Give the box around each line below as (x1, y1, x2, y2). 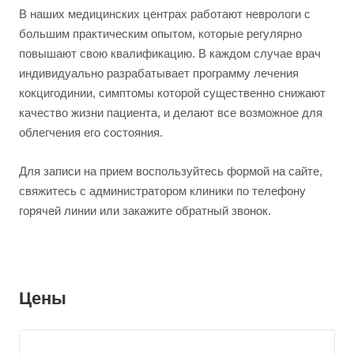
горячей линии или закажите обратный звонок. (19, 204, 271, 217)
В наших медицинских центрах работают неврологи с (19, 7, 311, 21)
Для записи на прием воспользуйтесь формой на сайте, (19, 164, 322, 178)
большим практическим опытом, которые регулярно (19, 27, 302, 40)
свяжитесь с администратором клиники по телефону (19, 184, 306, 198)
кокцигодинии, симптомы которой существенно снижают (19, 86, 326, 100)
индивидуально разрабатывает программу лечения (19, 66, 299, 80)
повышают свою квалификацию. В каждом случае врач (19, 47, 321, 60)
